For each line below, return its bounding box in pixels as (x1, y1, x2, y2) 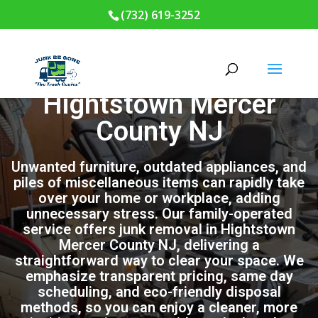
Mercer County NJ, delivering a (58, 236, 260, 253)
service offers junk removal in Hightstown (23, 221, 295, 238)
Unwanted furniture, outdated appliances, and (11, 158, 307, 175)
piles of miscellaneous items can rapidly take (13, 174, 305, 191)
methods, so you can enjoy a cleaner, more (21, 299, 297, 316)
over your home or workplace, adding (38, 190, 280, 207)
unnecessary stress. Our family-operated (26, 205, 292, 222)
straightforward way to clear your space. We (14, 252, 304, 269)
